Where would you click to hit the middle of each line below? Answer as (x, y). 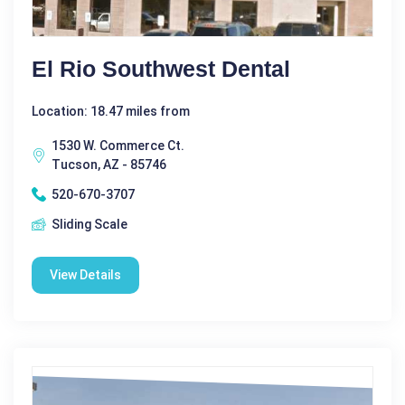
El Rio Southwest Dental (161, 68)
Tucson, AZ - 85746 (109, 164)
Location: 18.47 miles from (111, 111)
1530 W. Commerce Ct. (118, 145)
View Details (85, 274)
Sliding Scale (89, 224)
